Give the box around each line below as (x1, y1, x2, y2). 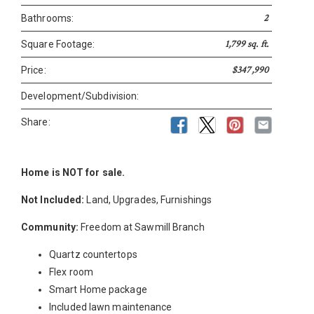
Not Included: (21, 194, 87, 206)
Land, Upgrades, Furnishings (86, 194, 212, 206)
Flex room (49, 266, 93, 278)
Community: (21, 221, 81, 233)
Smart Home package (49, 284, 147, 296)
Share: (21, 116, 50, 128)
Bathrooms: (21, 13, 74, 25)
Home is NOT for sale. (21, 167, 125, 179)
